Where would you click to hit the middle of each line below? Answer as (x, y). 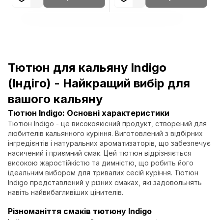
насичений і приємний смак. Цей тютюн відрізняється (100, 153)
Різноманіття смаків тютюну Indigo (80, 211)
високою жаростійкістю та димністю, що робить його (101, 163)
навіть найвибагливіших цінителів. (66, 192)
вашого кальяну (55, 99)
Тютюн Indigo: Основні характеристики (89, 113)
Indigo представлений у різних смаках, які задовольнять (105, 182)
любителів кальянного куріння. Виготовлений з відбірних (105, 133)
